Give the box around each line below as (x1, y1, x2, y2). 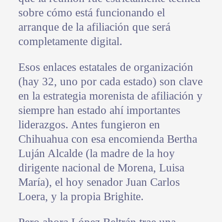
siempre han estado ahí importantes (18, 104, 180, 116)
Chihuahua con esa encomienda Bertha (18, 132, 197, 145)
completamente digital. (18, 35, 122, 48)
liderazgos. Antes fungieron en (18, 118, 160, 131)
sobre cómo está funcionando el (18, 6, 165, 19)
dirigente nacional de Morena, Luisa (18, 161, 184, 174)
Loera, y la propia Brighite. (18, 190, 144, 203)
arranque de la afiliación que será (18, 20, 170, 33)
